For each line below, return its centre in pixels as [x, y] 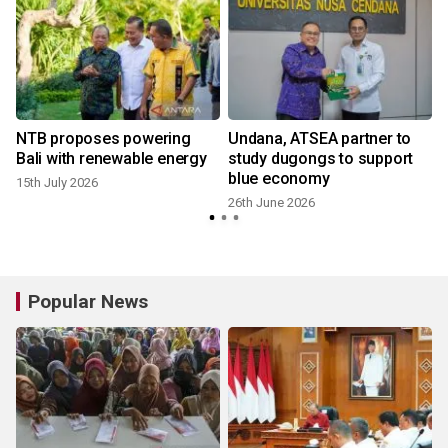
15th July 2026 [57, 183]
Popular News [88, 302]
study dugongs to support [321, 159]
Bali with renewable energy [111, 159]
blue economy [279, 179]
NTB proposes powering [103, 139]
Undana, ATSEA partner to [320, 139]
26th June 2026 [271, 203]
